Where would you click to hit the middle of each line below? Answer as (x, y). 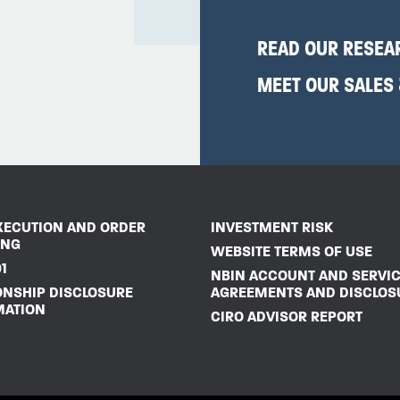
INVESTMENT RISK (272, 228)
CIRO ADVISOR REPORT (287, 317)
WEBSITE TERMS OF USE (292, 252)
